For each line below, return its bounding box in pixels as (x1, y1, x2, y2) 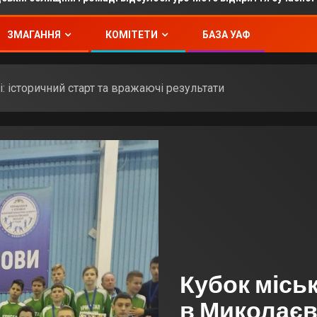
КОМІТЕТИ (105, 29, 158, 40)
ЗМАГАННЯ (7, 29, 61, 40)
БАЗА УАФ (202, 29, 250, 40)
